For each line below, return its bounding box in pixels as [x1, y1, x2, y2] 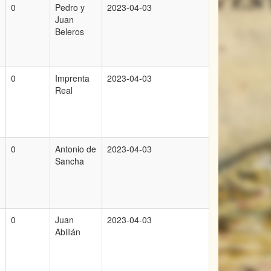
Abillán [55, 226, 80, 238]
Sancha [55, 155, 84, 167]
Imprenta [55, 72, 90, 84]
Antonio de [55, 143, 96, 155]
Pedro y [55, 1, 85, 13]
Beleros [55, 25, 84, 38]
